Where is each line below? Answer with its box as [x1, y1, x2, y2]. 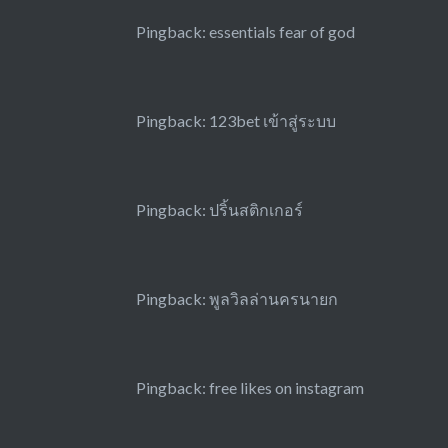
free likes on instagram [208, 378, 364, 398]
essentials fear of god [208, 22, 355, 42]
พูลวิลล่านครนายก [208, 289, 338, 309]
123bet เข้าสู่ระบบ [208, 111, 336, 131]
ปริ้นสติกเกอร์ [208, 200, 303, 220]
